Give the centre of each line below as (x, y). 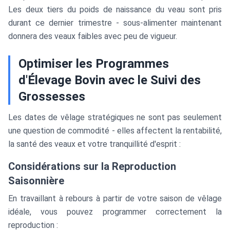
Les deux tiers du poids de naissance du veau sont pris (115, 9)
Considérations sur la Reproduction (92, 166)
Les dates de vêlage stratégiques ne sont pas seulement (115, 117)
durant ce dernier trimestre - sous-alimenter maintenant (115, 23)
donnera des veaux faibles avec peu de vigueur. (93, 36)
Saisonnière (36, 181)
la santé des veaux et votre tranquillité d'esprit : (94, 144)
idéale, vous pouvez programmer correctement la (115, 212)
